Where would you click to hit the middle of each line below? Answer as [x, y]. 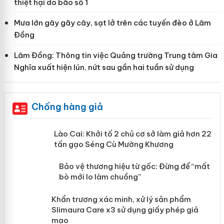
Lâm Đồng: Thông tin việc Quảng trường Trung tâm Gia [115, 55]
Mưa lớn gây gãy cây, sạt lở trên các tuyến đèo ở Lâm [112, 22]
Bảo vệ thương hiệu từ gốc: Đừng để [136, 201]
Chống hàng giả [67, 106]
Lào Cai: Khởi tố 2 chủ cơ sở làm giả [135, 133]
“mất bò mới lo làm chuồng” [121, 212]
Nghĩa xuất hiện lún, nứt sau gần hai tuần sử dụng [104, 67]
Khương [84, 154]
